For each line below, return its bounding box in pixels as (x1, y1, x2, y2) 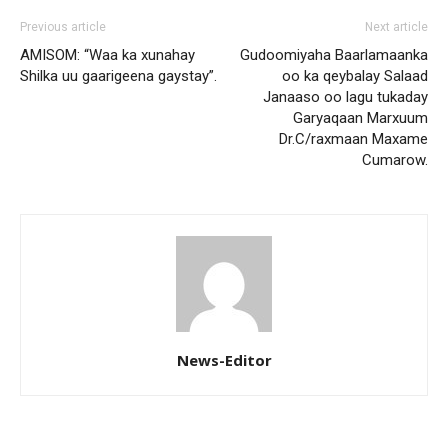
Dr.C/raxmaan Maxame (279, 129, 428, 148)
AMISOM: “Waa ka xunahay (20, 45, 195, 64)
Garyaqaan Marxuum (293, 108, 428, 127)
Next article (365, 19, 428, 34)
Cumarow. (362, 150, 428, 169)
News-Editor (176, 349, 272, 370)
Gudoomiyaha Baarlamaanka (240, 45, 428, 64)
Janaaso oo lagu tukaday (263, 87, 428, 106)
